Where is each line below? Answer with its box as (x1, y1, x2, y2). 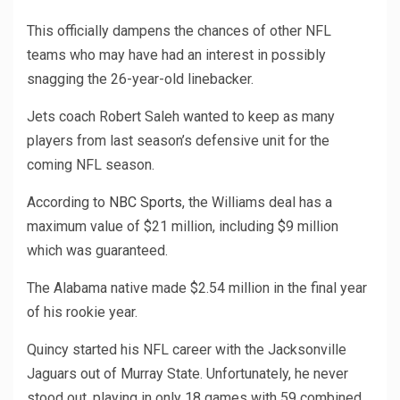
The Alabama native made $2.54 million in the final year (27, 279, 367, 297)
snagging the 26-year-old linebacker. (27, 71, 254, 88)
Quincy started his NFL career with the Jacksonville (27, 341, 346, 359)
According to (27, 194, 109, 212)
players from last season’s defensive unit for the (27, 132, 329, 150)
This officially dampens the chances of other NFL (27, 22, 331, 40)
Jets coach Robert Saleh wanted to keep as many (27, 108, 335, 126)
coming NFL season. (27, 156, 154, 174)
